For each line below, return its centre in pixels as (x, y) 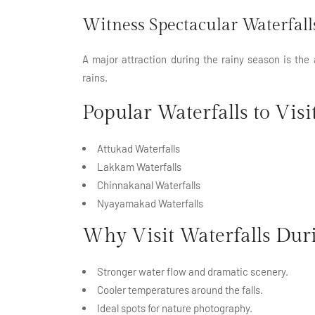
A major (102, 59)
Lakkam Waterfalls (139, 166)
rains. (95, 77)
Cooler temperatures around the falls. (180, 289)
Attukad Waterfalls (139, 148)
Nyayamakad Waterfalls (150, 203)
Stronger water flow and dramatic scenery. (193, 271)
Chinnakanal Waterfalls (149, 185)
